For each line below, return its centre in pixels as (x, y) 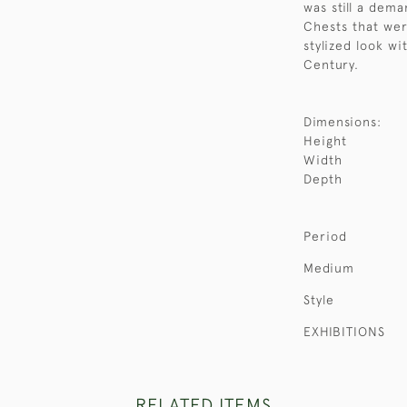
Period (325, 236)
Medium (329, 268)
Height (325, 141)
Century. (331, 65)
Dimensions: (342, 122)
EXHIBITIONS (344, 332)
